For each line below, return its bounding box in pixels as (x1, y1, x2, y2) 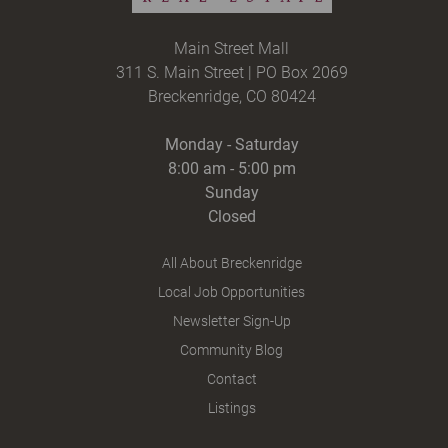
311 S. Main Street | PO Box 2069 (115, 63, 348, 83)
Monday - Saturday (164, 135, 299, 155)
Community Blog (180, 342, 284, 359)
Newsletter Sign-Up (172, 313, 291, 330)
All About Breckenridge (161, 255, 302, 272)
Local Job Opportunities (158, 284, 306, 301)
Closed (207, 207, 256, 227)
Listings (207, 400, 256, 417)
